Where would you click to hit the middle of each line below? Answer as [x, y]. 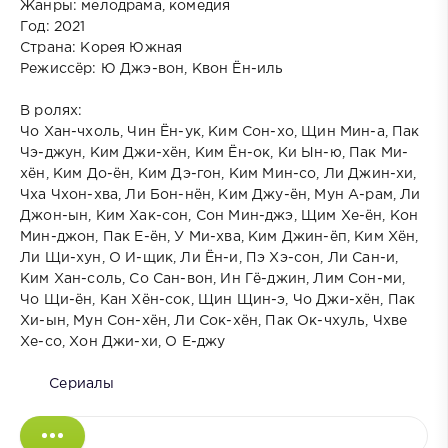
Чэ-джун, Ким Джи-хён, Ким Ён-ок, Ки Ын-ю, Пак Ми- [214, 153]
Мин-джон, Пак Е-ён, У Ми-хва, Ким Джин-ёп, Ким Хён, [219, 237]
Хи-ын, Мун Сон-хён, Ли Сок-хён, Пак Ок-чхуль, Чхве [214, 321]
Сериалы [82, 384]
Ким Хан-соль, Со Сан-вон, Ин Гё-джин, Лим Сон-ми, [213, 279]
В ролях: [51, 111]
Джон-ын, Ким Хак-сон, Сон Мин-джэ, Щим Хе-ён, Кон [219, 216]
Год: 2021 [53, 27]
